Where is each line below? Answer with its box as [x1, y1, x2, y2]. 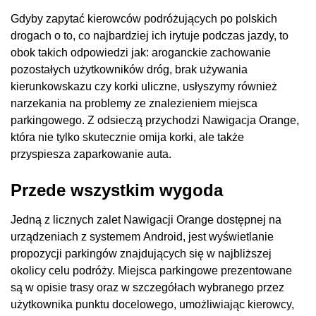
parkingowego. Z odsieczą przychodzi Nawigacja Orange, [11, 114, 299, 127]
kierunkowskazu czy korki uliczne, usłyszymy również [11, 80, 277, 93]
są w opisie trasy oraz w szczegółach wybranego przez [11, 281, 284, 294]
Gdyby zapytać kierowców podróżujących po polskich [11, 13, 277, 25]
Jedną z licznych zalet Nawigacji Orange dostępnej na [11, 214, 281, 226]
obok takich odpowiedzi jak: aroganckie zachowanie [11, 47, 271, 59]
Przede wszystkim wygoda [11, 181, 223, 200]
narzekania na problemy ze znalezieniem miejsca [11, 97, 257, 110]
